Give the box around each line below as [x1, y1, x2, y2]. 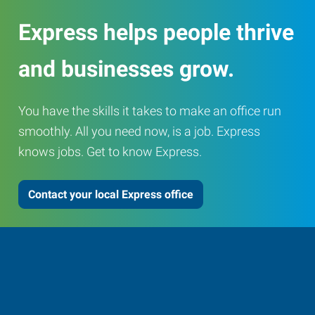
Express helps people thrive [18, 18, 294, 46]
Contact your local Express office [28, 187, 193, 201]
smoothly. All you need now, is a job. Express [18, 124, 260, 139]
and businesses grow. [18, 55, 234, 82]
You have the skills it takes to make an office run [18, 103, 281, 118]
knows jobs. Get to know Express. [18, 144, 202, 159]
